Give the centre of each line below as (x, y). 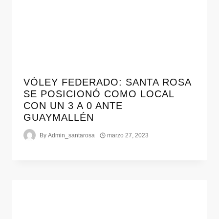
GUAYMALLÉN (59, 118)
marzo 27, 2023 (128, 135)
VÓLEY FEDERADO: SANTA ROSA (107, 82)
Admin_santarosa (72, 135)
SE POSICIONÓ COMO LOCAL (99, 94)
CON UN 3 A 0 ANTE (73, 106)
